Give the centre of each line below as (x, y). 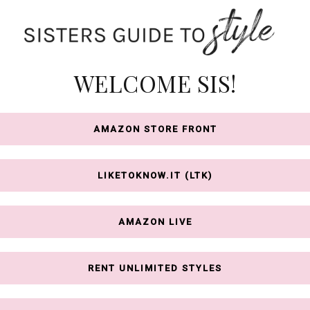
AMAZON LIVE (155, 222)
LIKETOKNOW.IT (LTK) (155, 176)
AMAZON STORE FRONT (155, 129)
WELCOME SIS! (155, 83)
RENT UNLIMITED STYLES (155, 268)
